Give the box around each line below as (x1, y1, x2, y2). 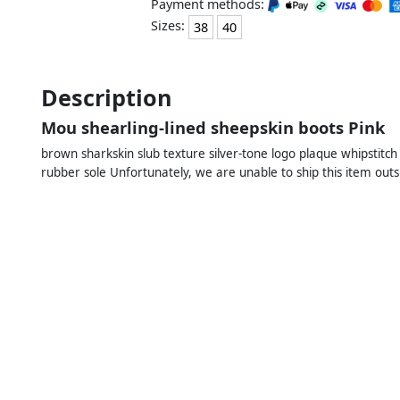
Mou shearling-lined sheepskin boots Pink (41, 115, 385, 138)
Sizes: (150, 17, 188, 35)
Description (41, 81, 172, 112)
